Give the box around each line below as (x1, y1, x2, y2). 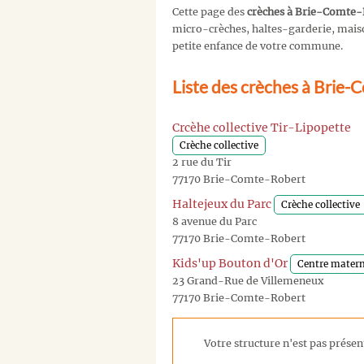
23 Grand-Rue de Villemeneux (172, 274, 324, 287)
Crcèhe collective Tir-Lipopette (172, 119, 351, 135)
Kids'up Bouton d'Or (172, 255, 288, 271)
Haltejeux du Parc (172, 196, 271, 211)
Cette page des (172, 6, 247, 19)
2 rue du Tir (172, 155, 232, 168)
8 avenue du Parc (172, 214, 257, 227)
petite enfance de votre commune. (172, 40, 343, 53)
